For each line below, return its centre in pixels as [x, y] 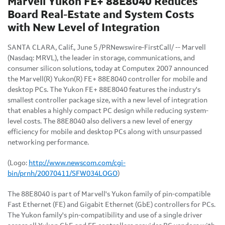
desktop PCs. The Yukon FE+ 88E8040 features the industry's [104, 90]
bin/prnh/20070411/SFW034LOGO [63, 174]
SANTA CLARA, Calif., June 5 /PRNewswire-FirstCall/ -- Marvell [107, 47]
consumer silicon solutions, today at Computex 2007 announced [108, 69]
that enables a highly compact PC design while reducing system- [108, 111]
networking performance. [48, 142]
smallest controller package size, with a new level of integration [107, 100]
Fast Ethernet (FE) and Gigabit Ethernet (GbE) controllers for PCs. [111, 205]
